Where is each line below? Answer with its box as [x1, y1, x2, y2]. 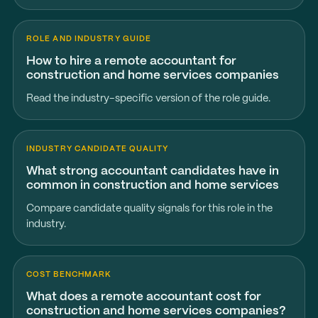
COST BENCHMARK [26, 271, 112, 278]
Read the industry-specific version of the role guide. [26, 94, 270, 104]
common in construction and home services [26, 180, 279, 191]
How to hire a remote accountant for [26, 55, 236, 67]
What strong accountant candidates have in [26, 165, 279, 177]
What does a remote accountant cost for [26, 291, 261, 302]
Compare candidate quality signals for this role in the [26, 204, 273, 214]
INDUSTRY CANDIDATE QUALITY [26, 146, 169, 153]
